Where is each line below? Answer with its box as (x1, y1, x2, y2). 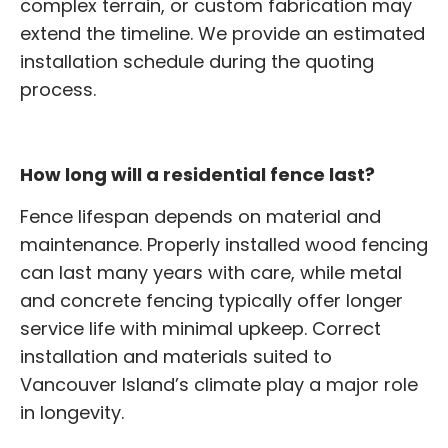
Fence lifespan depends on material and (20, 204, 381, 230)
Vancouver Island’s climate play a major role (20, 372, 418, 398)
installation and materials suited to (20, 344, 332, 370)
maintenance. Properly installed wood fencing (20, 232, 428, 258)
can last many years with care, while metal (20, 260, 402, 286)
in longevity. (20, 400, 124, 426)
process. (20, 77, 96, 103)
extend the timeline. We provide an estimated (20, 21, 425, 47)
